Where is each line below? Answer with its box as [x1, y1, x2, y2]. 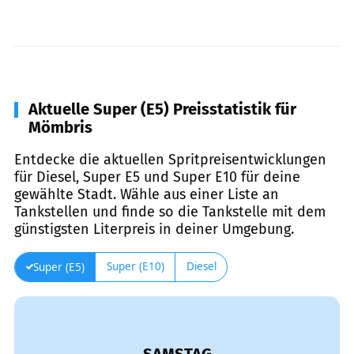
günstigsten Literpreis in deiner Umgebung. [14, 220, 294, 238]
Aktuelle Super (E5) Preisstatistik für [28, 99, 296, 119]
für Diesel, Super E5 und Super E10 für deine [14, 168, 300, 186]
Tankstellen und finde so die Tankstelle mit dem [14, 202, 326, 220]
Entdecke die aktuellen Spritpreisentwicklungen [14, 150, 326, 168]
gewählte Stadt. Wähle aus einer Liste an [14, 185, 279, 203]
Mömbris [28, 117, 92, 137]
